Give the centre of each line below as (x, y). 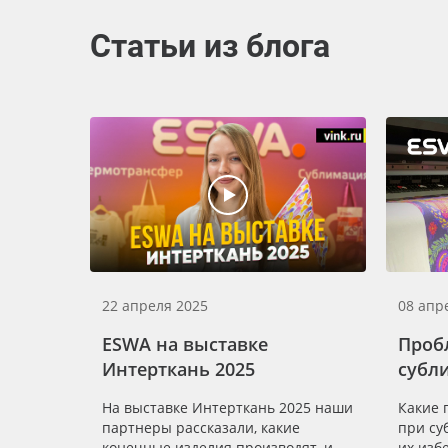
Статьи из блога (210, 46)
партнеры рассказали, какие (201, 428)
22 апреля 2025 (155, 306)
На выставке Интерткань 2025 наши (227, 408)
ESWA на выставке (185, 344)
